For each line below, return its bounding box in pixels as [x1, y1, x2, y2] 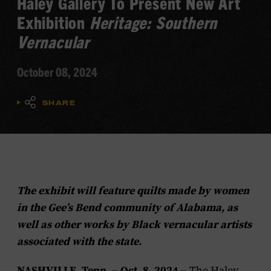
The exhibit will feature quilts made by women [17, 183, 249, 198]
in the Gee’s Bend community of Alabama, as [17, 200, 238, 215]
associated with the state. [17, 234, 142, 249]
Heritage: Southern [89, 11, 218, 33]
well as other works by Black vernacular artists [17, 217, 252, 232]
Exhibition [17, 11, 90, 33]
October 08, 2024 [17, 64, 97, 79]
